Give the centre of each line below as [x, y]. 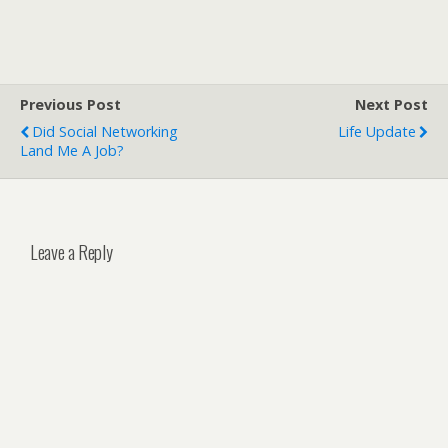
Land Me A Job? [72, 150]
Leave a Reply [71, 251]
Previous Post [70, 104]
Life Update [377, 131]
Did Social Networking [105, 131]
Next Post [391, 104]
